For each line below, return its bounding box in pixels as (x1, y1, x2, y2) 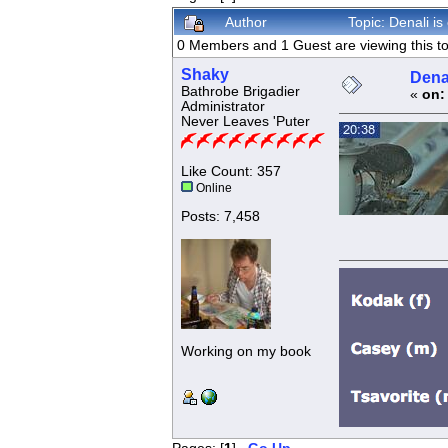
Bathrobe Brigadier (180, 84, 300, 100)
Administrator (180, 99, 265, 115)
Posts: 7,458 (180, 209, 260, 225)
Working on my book (180, 344, 311, 360)
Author (224, 14, 267, 31)
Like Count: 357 (180, 164, 281, 180)
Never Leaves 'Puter (180, 114, 310, 130)
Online (192, 182, 232, 195)
